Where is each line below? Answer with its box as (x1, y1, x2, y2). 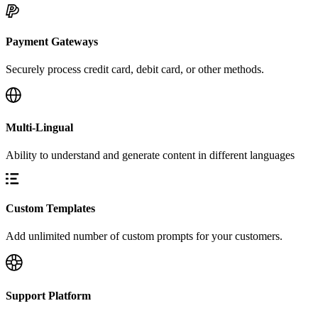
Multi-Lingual (6, 121, 73, 133)
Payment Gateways (6, 35, 98, 48)
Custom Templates (6, 202, 95, 215)
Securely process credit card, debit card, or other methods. (6, 63, 264, 76)
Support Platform (6, 289, 91, 302)
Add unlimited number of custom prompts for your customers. (6, 230, 283, 243)
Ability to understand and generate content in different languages (6, 148, 295, 161)
